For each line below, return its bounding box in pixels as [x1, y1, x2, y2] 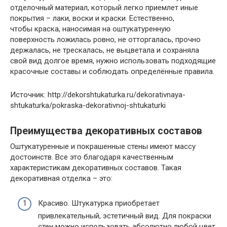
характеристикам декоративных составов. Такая [10, 163, 181, 172]
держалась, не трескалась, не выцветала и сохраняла [10, 46, 199, 55]
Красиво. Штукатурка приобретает [38, 198, 160, 208]
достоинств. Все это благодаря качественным [10, 153, 173, 162]
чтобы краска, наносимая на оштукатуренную [10, 24, 171, 33]
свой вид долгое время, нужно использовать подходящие [10, 56, 216, 65]
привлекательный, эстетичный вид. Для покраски [38, 211, 211, 220]
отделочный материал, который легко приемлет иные [10, 3, 198, 12]
